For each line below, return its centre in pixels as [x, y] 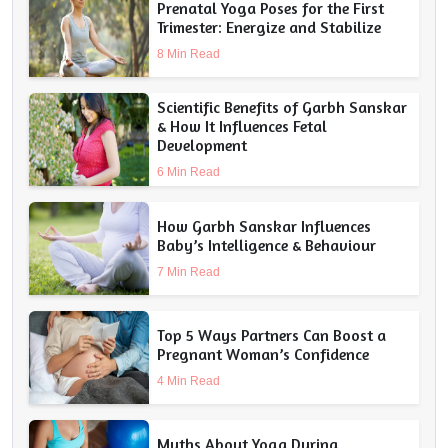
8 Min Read [188, 53]
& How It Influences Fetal [242, 126]
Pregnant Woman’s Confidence [263, 353]
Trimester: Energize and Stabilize [269, 26]
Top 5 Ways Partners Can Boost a [271, 334]
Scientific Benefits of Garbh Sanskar [282, 107]
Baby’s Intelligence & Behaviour [266, 244]
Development [202, 145]
